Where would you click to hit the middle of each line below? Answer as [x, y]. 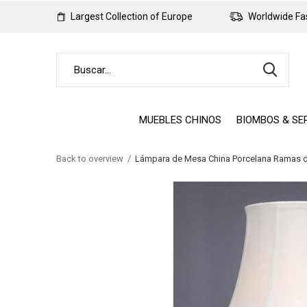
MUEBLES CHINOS [180, 120]
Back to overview [90, 159]
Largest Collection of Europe [131, 16]
